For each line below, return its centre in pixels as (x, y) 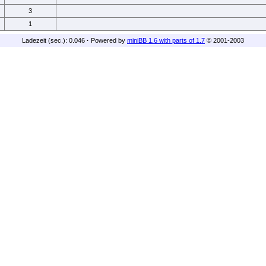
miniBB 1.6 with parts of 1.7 (166, 40)
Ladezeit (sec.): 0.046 (54, 40)
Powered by (109, 40)
